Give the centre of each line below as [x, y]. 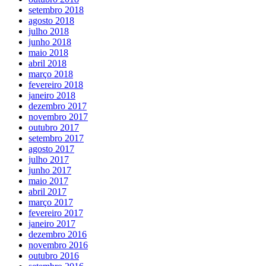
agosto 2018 [51, 21]
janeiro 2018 [52, 96]
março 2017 [51, 202]
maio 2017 [48, 181]
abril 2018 [47, 64]
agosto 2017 [51, 149]
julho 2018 [49, 31]
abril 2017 [47, 192]
